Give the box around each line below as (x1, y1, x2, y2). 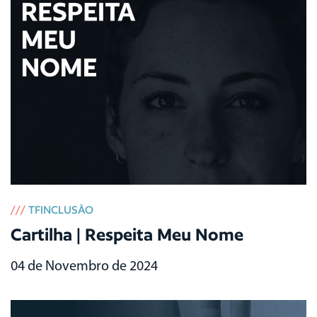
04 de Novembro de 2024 (11, 259, 158, 274)
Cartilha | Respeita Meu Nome (11, 224, 243, 245)
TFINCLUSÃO (28, 202, 93, 217)
